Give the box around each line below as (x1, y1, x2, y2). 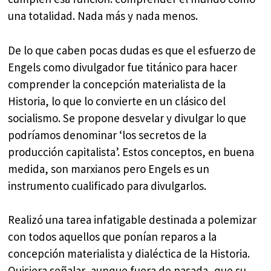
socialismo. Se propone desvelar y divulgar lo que (8, 110, 247, 125)
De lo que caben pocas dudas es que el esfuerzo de (8, 42, 256, 57)
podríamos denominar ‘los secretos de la (8, 127, 207, 142)
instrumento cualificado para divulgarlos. (8, 178, 207, 193)
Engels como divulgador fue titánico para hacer (8, 59, 238, 74)
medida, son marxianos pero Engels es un (8, 161, 210, 176)
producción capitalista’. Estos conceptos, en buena (8, 144, 255, 159)
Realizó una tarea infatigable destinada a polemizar (8, 212, 257, 227)
